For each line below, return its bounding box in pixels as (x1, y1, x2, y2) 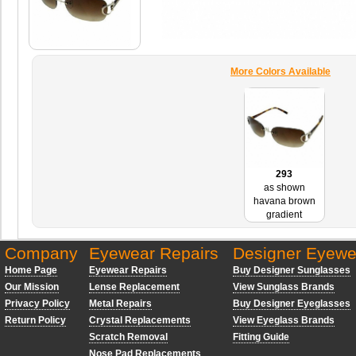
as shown (263, 182, 305, 193)
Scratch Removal (89, 331, 168, 342)
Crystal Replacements (89, 315, 191, 326)
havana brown (253, 195, 315, 207)
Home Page (5, 265, 57, 276)
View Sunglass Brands (233, 281, 335, 292)
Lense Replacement (89, 281, 180, 292)
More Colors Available (230, 66, 331, 77)
